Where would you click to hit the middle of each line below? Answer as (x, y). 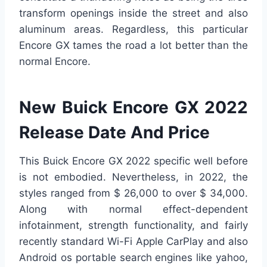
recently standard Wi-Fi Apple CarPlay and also (133, 242)
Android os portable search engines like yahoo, (133, 258)
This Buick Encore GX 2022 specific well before (133, 161)
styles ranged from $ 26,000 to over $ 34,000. (133, 193)
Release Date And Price (114, 133)
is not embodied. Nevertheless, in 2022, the (133, 177)
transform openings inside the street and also (133, 13)
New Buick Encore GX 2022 (133, 108)
